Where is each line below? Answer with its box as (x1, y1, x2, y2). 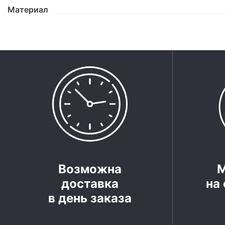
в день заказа (48, 191, 132, 205)
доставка (61, 176, 119, 191)
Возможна (58, 162, 122, 176)
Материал (8, 5, 48, 15)
